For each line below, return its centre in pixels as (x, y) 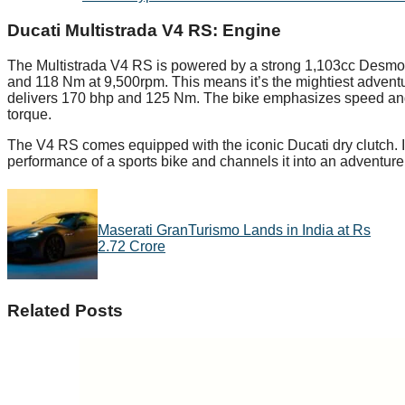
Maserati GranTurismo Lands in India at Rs (234, 231)
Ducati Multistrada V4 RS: (115, 30)
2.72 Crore (132, 247)
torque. (29, 114)
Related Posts (65, 310)
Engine (252, 30)
